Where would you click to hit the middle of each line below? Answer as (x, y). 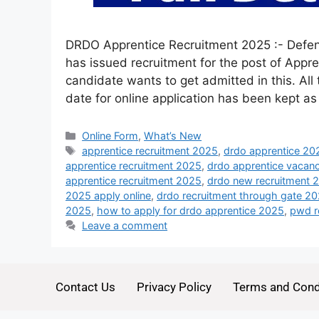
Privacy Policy (174, 287)
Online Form (110, 136)
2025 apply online (108, 196)
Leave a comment (125, 226)
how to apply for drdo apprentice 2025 (190, 211)
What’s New (173, 136)
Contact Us (85, 287)
